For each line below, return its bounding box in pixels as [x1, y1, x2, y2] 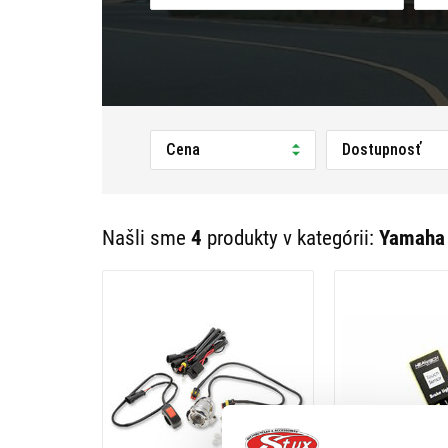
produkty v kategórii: [202, 226, 379, 250]
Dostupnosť [341, 140, 421, 159]
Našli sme [102, 226, 191, 250]
